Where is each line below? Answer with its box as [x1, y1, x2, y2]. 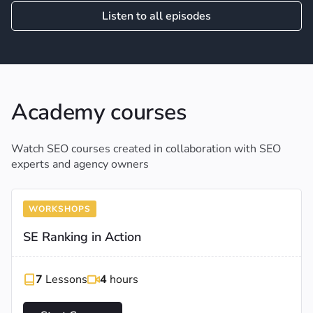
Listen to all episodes [102, 8, 211, 24]
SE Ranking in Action [23, 228, 141, 245]
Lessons [43, 271, 87, 287]
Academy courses [11, 96, 187, 127]
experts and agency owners [11, 156, 149, 172]
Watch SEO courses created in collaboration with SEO [11, 140, 281, 156]
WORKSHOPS [29, 203, 91, 214]
